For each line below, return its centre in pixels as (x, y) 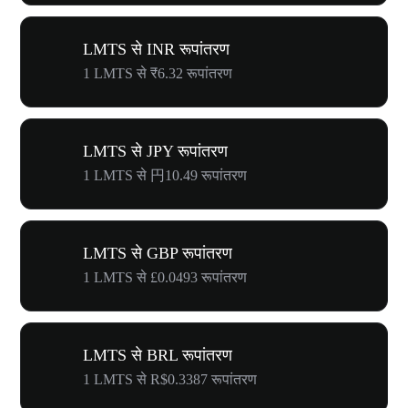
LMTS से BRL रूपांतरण (158, 355)
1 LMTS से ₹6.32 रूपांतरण (158, 73)
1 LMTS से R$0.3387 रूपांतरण (170, 379)
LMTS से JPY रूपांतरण (155, 151)
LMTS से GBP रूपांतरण (158, 253)
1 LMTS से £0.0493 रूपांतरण (165, 277)
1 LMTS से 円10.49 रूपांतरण (165, 175)
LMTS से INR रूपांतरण (156, 49)
